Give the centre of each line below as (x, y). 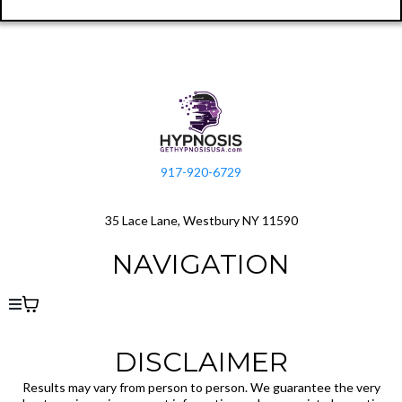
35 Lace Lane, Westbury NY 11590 (201, 221)
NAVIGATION (201, 265)
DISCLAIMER (201, 363)
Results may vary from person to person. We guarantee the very (201, 388)
